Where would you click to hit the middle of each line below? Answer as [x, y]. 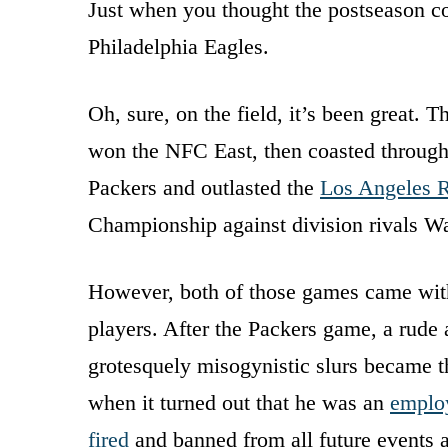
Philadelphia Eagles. [178, 46]
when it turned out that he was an [239, 402]
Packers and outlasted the [204, 187]
